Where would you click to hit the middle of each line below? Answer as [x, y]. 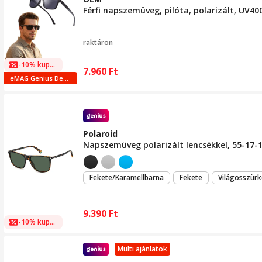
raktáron [98, 42]
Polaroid [100, 133]
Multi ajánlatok [142, 249]
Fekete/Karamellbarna [127, 177]
